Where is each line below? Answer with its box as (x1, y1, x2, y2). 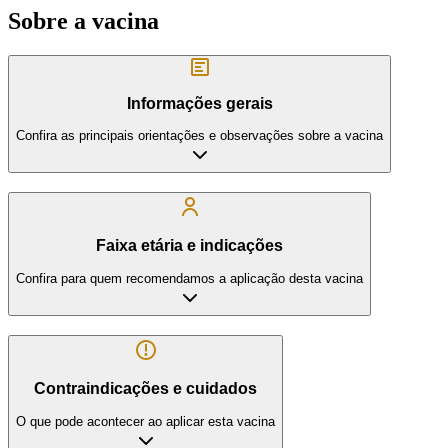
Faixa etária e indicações (96, 237, 283, 255)
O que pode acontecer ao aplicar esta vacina (16, 413, 275, 429)
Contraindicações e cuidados (34, 380, 257, 398)
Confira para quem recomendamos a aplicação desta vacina (16, 271, 363, 287)
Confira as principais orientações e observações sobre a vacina (16, 128, 383, 144)
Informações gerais (126, 94, 273, 112)
